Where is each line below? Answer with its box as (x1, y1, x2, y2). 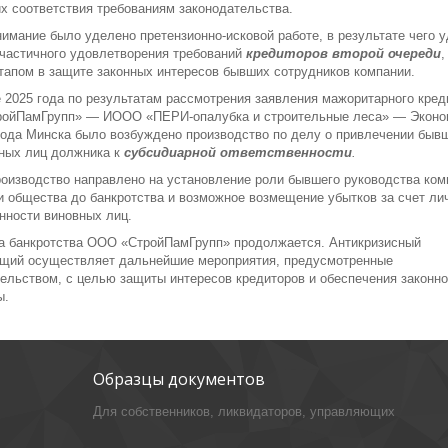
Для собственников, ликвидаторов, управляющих (92, 404, 395, 420)
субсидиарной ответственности (124, 145, 352, 161)
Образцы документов (92, 368, 265, 391)
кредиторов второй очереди (246, 46, 441, 62)
